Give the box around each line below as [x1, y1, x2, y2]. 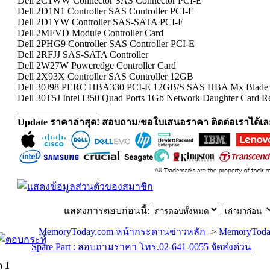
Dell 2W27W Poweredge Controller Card [17, 60, 176, 71]
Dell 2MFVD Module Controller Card [17, 28, 163, 38]
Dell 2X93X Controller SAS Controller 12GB [17, 71, 193, 81]
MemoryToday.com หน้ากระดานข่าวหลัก [39, 227, 206, 237]
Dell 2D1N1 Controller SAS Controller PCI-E [17, 6, 194, 16]
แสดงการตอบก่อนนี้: [63, 206, 152, 216]
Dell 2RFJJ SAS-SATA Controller [17, 49, 148, 60]
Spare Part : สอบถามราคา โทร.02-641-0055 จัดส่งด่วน [31, 242, 251, 252]
